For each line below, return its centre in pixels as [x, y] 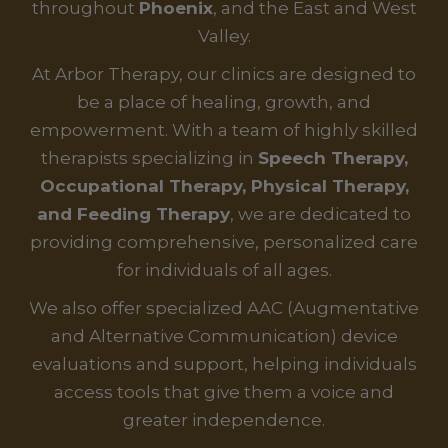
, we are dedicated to [320, 214]
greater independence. [224, 420]
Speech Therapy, [332, 158]
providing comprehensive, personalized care [224, 242]
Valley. [224, 36]
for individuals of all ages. [224, 270]
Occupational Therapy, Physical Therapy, [224, 186]
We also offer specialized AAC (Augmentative [224, 308]
